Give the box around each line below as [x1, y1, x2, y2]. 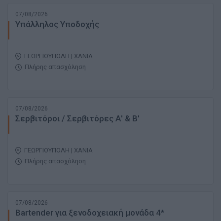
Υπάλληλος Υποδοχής [15, 19, 99, 30]
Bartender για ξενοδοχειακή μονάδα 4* [15, 208, 164, 218]
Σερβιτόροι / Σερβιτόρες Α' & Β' [15, 113, 140, 124]
